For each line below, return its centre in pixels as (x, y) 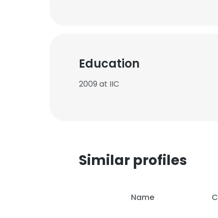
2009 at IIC (99, 84)
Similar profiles (133, 160)
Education (109, 64)
